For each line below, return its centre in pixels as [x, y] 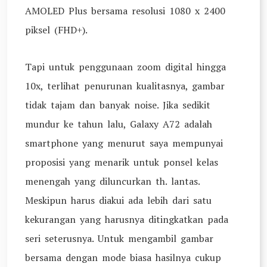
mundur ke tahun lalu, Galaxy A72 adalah [119, 124]
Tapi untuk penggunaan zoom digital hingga [125, 67]
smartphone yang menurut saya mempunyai [124, 143]
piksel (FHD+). [56, 30]
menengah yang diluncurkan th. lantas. [112, 181]
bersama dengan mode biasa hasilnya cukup [123, 257]
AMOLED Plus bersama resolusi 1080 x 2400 [125, 11]
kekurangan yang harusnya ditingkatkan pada [127, 219]
